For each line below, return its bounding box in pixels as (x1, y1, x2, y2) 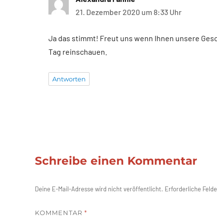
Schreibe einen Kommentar (35, 154, 197, 168)
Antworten (52, 75, 86, 83)
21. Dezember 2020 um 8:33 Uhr (76, 7, 182, 16)
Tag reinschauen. (48, 46, 107, 56)
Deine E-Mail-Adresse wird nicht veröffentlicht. (35, 185, 163, 193)
